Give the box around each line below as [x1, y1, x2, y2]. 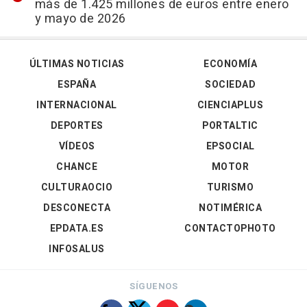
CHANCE [56, 159, 97, 174]
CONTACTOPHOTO [184, 221, 276, 236]
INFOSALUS [49, 241, 105, 256]
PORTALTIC [202, 118, 258, 133]
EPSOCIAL [206, 138, 255, 153]
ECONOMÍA [204, 56, 257, 71]
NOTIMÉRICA [199, 200, 262, 215]
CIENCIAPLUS [197, 97, 264, 112]
